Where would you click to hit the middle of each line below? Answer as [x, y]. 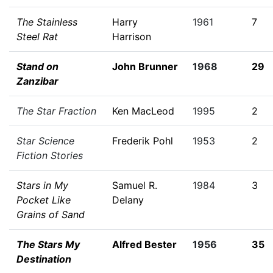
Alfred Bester [144, 244]
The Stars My [48, 244]
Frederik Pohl [143, 141]
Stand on [37, 66]
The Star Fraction [56, 111]
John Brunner [145, 66]
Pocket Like [44, 200]
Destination [44, 259]
